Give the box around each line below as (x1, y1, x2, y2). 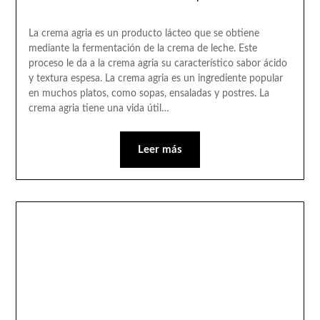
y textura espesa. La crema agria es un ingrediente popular (28, 73, 283, 84)
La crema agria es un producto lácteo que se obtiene (28, 28, 259, 39)
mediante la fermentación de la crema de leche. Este (28, 43, 257, 54)
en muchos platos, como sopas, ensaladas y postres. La (28, 88, 269, 99)
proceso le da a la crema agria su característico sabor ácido (28, 58, 287, 69)
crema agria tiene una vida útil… (28, 103, 169, 114)
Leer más (138, 144, 182, 155)
